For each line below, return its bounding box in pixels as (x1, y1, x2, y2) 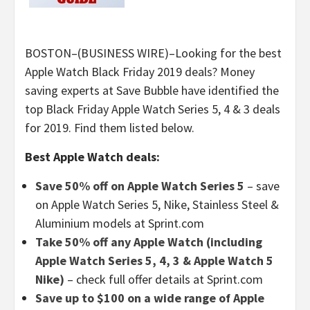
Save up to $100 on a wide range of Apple (35, 289, 264, 306)
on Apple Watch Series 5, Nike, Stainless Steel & (35, 196, 279, 212)
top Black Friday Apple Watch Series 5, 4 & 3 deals (25, 100, 280, 117)
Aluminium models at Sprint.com (35, 215, 204, 231)
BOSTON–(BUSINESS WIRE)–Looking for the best (25, 44, 282, 61)
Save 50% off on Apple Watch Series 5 (35, 177, 244, 194)
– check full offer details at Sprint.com (64, 271, 263, 287)
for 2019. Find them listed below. (25, 119, 194, 136)
